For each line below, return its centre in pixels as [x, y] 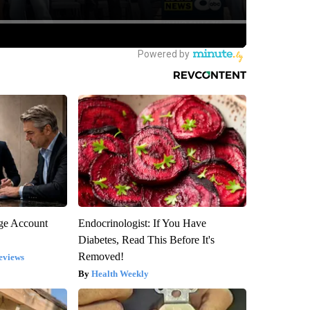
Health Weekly [120, 273]
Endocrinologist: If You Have [142, 223]
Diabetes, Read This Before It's [146, 239]
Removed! [101, 256]
